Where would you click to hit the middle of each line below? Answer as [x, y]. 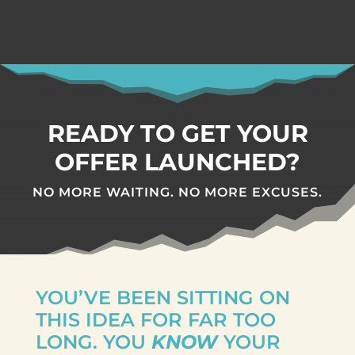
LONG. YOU [93, 342]
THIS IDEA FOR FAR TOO [155, 320]
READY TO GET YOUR [177, 134]
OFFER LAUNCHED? [177, 162]
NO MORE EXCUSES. [250, 192]
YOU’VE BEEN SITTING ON [162, 298]
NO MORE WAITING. [105, 192]
